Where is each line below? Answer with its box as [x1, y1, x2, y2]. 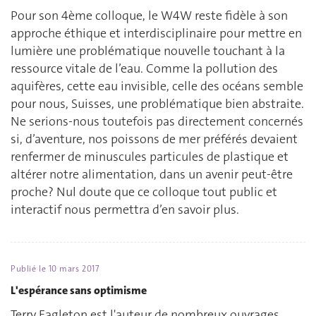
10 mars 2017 [48, 263, 100, 275]
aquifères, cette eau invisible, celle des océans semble [11, 78, 303, 95]
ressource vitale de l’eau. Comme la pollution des [11, 60, 278, 78]
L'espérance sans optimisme [11, 282, 147, 298]
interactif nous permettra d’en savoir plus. [11, 201, 239, 219]
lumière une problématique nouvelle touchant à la [11, 42, 285, 60]
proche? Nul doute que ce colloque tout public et [11, 183, 277, 201]
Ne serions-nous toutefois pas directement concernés [11, 113, 303, 130]
